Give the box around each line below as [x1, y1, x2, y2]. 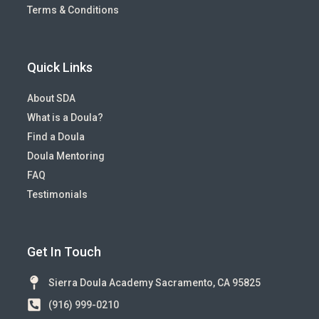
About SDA [27, 93, 75, 105]
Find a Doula [27, 131, 85, 143]
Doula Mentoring [27, 150, 105, 162]
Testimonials [27, 189, 88, 201]
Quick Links [27, 60, 93, 75]
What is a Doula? [27, 112, 103, 124]
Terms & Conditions [27, 4, 119, 16]
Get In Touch [27, 244, 101, 260]
